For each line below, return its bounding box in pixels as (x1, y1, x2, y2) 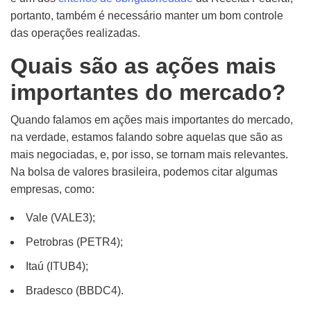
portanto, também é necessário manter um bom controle (10, 10, 283, 22)
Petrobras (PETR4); (26, 236, 123, 248)
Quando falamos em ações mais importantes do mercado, (10, 114, 293, 126)
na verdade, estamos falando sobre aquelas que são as (10, 131, 283, 143)
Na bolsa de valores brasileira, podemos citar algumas (10, 166, 278, 178)
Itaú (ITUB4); (26, 260, 88, 272)
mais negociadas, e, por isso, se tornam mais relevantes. (10, 149, 288, 160)
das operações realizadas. (10, 27, 140, 39)
